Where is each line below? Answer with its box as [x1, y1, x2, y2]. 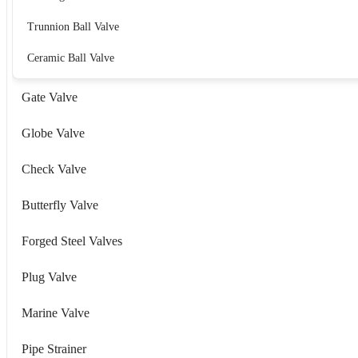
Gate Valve [22, 89, 78, 104]
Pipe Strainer [22, 341, 86, 356]
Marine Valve [22, 305, 89, 320]
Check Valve [22, 161, 86, 176]
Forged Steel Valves [22, 233, 122, 248]
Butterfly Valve [22, 197, 98, 212]
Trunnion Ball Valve [27, 20, 119, 33]
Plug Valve [22, 269, 77, 284]
